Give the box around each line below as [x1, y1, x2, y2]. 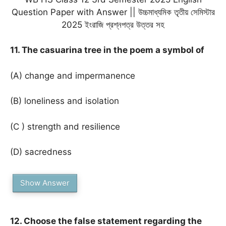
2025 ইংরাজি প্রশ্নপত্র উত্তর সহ [62, 19, 164, 30]
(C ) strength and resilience [10, 121, 120, 132]
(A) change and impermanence [10, 70, 135, 81]
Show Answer [20, 178, 70, 188]
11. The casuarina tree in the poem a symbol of [10, 45, 204, 55]
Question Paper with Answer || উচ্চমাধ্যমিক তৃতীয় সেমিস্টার [11, 7, 215, 17]
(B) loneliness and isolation [10, 96, 119, 106]
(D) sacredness [10, 147, 72, 157]
